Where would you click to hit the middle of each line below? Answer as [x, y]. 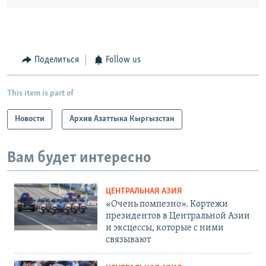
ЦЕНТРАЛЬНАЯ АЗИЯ [144, 192]
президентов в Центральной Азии [178, 216]
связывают [128, 240]
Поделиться [56, 60]
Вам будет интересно [79, 158]
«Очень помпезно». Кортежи [167, 205]
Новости [30, 119]
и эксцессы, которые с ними [165, 228]
